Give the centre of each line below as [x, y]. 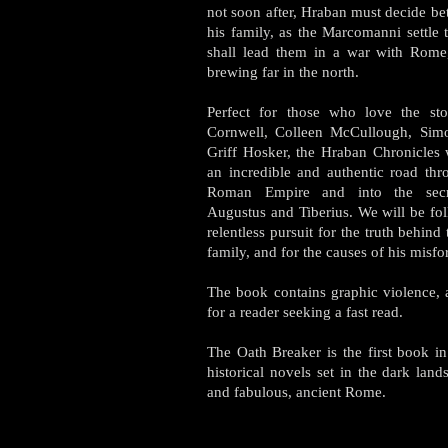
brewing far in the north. [283, 72]
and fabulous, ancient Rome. [298, 392]
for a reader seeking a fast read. [305, 312]
